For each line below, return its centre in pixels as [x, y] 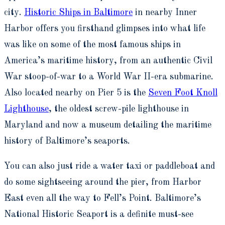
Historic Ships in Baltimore [78, 12]
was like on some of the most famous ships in [92, 44]
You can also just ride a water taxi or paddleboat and [109, 166]
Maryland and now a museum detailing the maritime [108, 125]
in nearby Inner [165, 12]
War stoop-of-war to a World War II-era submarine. [109, 77]
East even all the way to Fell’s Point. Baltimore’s [102, 198]
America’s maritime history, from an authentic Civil [108, 61]
